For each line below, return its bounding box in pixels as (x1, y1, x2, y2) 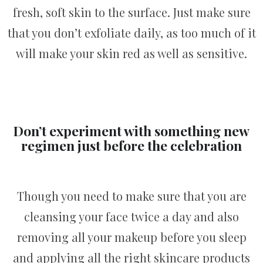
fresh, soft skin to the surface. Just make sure (12, 4, 251, 21)
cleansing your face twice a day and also (24, 208, 239, 224)
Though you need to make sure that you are (16, 187, 247, 204)
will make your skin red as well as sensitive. (16, 45, 247, 62)
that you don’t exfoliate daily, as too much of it (7, 25, 256, 41)
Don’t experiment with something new (14, 121, 249, 140)
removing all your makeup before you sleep (16, 228, 247, 245)
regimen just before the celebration (21, 136, 242, 154)
